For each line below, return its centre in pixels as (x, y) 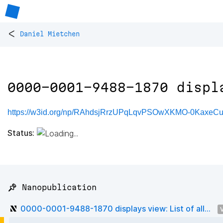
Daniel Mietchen (50, 34)
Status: (21, 133)
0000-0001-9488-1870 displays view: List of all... (115, 208)
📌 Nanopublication (52, 187)
